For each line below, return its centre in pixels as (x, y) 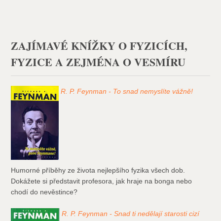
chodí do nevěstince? (44, 192)
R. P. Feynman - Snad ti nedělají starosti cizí (131, 214)
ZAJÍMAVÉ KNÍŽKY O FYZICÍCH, (99, 46)
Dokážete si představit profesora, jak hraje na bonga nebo (102, 181)
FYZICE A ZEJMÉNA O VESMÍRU (98, 62)
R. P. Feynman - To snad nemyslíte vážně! (127, 92)
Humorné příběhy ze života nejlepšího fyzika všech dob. (98, 170)
